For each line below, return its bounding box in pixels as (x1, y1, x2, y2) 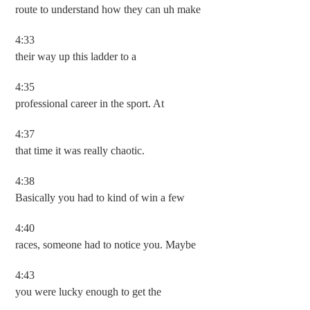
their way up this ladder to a (15, 51, 137, 62)
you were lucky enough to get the (15, 286, 162, 298)
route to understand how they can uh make (15, 3, 201, 15)
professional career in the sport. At (15, 98, 165, 109)
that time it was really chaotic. (15, 145, 145, 156)
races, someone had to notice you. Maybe (15, 239, 197, 250)
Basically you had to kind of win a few (15, 192, 185, 203)
